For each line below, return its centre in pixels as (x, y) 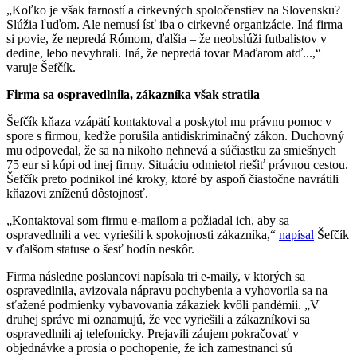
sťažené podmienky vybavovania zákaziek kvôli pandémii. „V (163, 305)
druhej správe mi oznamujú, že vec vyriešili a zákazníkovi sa (158, 320)
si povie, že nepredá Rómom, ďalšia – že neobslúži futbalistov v (167, 39)
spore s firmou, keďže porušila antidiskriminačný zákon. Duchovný (175, 136)
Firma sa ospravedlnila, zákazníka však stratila (133, 95)
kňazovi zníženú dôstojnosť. (77, 194)
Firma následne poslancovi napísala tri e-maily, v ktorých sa (156, 277)
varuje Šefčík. (41, 68)
